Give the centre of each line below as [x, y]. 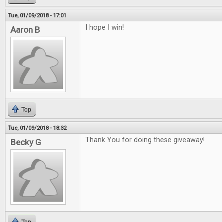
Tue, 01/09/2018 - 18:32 [37, 128]
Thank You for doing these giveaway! [146, 140]
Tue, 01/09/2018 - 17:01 [37, 16]
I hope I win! [105, 28]
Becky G [26, 142]
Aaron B [25, 30]
